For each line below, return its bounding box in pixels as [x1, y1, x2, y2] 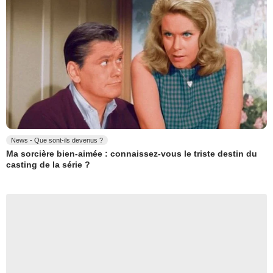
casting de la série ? [6, 159, 90, 169]
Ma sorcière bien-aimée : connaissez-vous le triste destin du [6, 149, 257, 159]
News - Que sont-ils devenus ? [11, 136, 103, 144]
